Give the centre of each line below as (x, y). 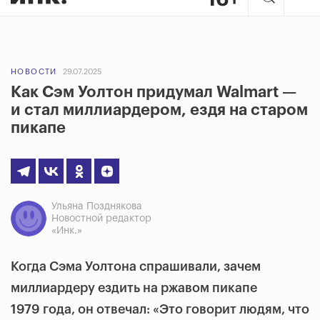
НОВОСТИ (34, 72)
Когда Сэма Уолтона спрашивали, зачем (136, 266)
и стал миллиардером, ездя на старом (159, 110)
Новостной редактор (101, 219)
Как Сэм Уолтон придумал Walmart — (154, 92)
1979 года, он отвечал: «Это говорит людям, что (160, 309)
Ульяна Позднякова (97, 206)
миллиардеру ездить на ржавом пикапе (134, 288)
